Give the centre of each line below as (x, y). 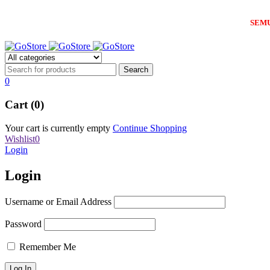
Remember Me (46, 246)
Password (23, 224)
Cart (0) (24, 105)
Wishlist (20, 139)
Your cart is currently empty (58, 128)
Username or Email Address (58, 201)
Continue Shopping (150, 128)
